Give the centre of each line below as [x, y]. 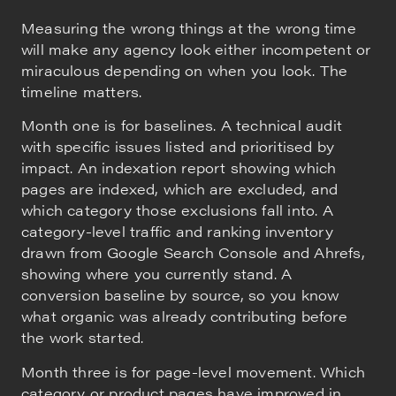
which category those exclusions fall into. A [177, 210]
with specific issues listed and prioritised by [178, 147]
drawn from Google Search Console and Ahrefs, [193, 253]
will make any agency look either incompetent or [196, 49]
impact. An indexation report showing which [179, 168]
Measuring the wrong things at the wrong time [189, 28]
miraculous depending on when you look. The [185, 71]
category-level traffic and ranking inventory [177, 232]
